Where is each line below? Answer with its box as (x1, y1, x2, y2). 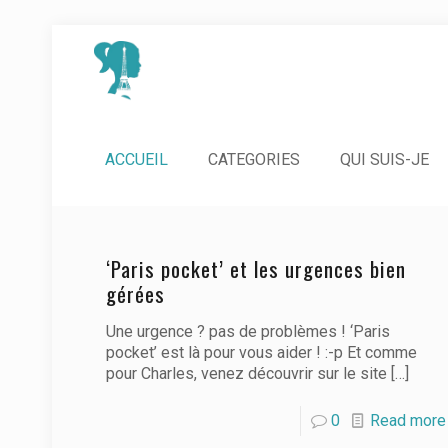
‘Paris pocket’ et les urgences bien (105, 253, 406, 284)
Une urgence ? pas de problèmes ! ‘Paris (105, 322, 390, 341)
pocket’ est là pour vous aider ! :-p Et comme (105, 343, 417, 362)
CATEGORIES (208, 150, 300, 169)
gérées (105, 278, 165, 309)
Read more (369, 411, 446, 430)
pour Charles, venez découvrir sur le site (105, 364, 387, 383)
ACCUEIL (105, 150, 168, 169)
